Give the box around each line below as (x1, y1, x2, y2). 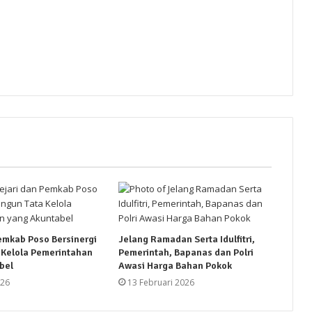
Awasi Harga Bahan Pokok (118, 259, 232, 272)
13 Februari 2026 (127, 276, 194, 288)
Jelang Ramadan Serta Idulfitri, (118, 233, 255, 245)
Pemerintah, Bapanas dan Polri (118, 246, 253, 258)
